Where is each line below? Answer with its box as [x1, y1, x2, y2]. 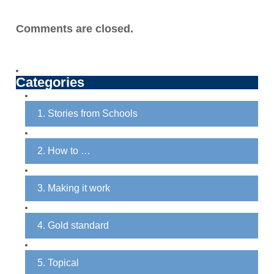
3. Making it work [37, 183, 110, 194]
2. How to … [37, 146, 91, 157]
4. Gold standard [37, 220, 109, 231]
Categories [15, 75, 84, 91]
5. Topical [37, 257, 79, 268]
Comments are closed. [15, 23, 133, 35]
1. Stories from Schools [37, 108, 138, 119]
